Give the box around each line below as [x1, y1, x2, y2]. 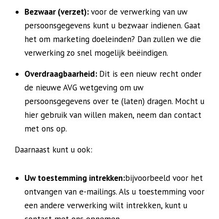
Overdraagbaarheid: [24, 68, 99, 79]
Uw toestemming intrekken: [24, 173, 125, 183]
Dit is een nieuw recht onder [99, 68, 201, 79]
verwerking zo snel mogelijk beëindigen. [24, 47, 168, 58]
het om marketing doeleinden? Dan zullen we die [24, 34, 201, 44]
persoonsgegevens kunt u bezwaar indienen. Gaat [24, 20, 200, 31]
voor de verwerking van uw [91, 6, 188, 17]
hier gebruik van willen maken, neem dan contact [24, 109, 201, 120]
